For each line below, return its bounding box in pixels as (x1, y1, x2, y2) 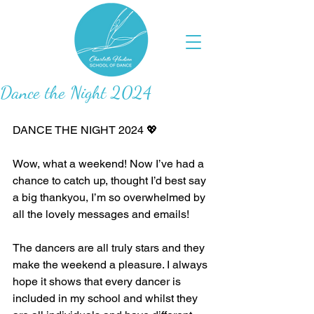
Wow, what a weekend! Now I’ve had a (13, 157, 207, 170)
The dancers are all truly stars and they (13, 241, 207, 254)
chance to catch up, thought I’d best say (13, 174, 209, 187)
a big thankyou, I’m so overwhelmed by (13, 191, 208, 204)
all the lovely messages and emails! (13, 207, 192, 221)
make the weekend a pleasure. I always (13, 258, 210, 271)
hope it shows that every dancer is (13, 275, 184, 288)
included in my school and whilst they (13, 292, 200, 305)
